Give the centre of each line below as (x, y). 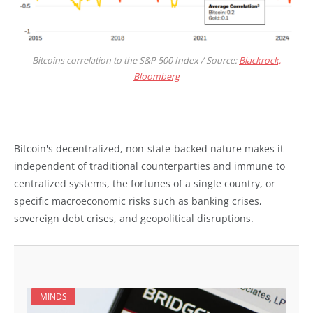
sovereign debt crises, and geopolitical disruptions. (134, 218)
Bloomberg (156, 76)
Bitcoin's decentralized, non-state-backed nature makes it (149, 148)
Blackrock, (260, 60)
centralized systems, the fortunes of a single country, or (145, 183)
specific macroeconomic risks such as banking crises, (138, 201)
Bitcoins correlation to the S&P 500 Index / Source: (136, 60)
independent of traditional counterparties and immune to (150, 166)
